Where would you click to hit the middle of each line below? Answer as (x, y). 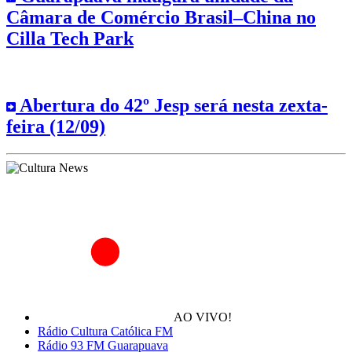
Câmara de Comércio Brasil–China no (161, 18)
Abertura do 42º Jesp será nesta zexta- (172, 106)
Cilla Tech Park (70, 39)
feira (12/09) (56, 127)
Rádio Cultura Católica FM (105, 332)
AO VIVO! (203, 317)
